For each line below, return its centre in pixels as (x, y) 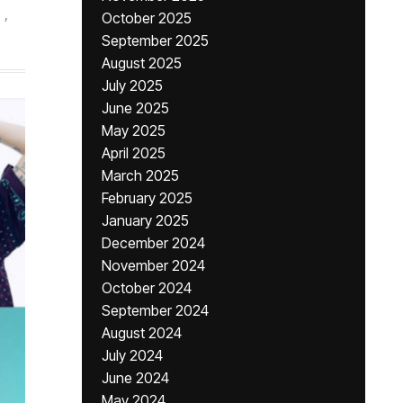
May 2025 (134, 130)
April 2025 (134, 153)
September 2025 (155, 40)
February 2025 (147, 198)
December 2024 (153, 243)
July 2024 (132, 355)
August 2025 (142, 63)
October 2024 (147, 288)
